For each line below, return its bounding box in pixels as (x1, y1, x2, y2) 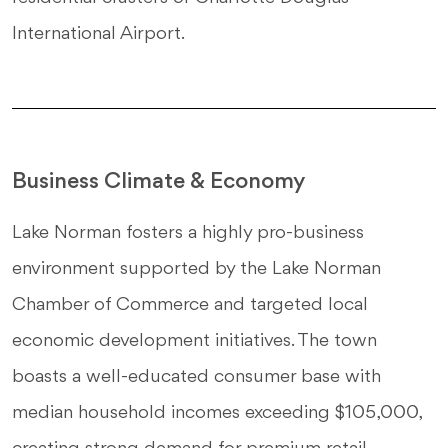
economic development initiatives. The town (12, 331, 377, 351)
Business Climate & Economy (12, 170, 305, 194)
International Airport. (12, 24, 185, 44)
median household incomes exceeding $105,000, (12, 403, 421, 423)
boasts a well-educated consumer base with (12, 367, 381, 387)
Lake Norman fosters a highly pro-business (12, 223, 364, 243)
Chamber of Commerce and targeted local (12, 295, 368, 315)
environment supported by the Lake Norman (12, 259, 381, 279)
